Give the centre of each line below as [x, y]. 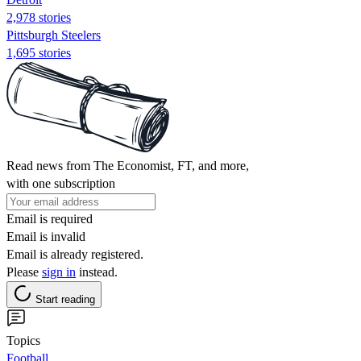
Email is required [50, 218]
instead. [97, 272]
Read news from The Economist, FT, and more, [128, 165]
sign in [59, 272]
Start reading [65, 299]
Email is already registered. [75, 254]
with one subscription [61, 183]
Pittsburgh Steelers [54, 35]
